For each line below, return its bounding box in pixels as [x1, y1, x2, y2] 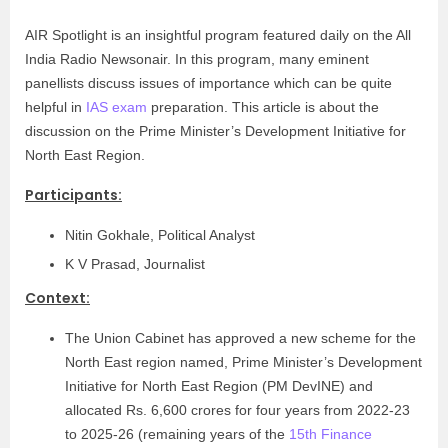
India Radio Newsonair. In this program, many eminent [25, 51, 369, 67]
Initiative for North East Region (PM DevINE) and [65, 378, 373, 394]
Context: [25, 288, 90, 308]
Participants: [25, 185, 122, 205]
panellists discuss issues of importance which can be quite [25, 75, 392, 91]
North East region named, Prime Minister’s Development [65, 354, 422, 370]
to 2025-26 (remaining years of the [65, 426, 289, 442]
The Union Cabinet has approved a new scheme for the [65, 330, 416, 346]
